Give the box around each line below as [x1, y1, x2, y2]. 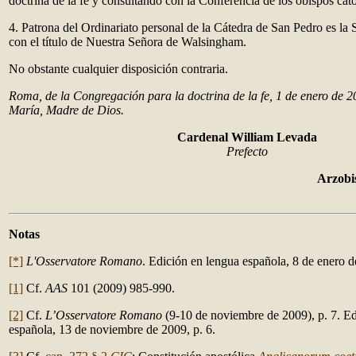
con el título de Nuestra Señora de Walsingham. [9, 35, 246, 48]
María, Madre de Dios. [9, 103, 124, 117]
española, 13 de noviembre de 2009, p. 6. [9, 323, 215, 336]
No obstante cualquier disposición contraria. [9, 62, 228, 75]
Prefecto [226, 145, 268, 158]
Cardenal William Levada [176, 130, 317, 144]
